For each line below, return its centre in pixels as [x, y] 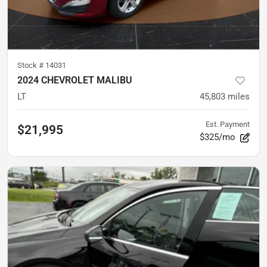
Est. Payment [228, 124]
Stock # [31, 65]
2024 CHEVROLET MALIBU [75, 80]
